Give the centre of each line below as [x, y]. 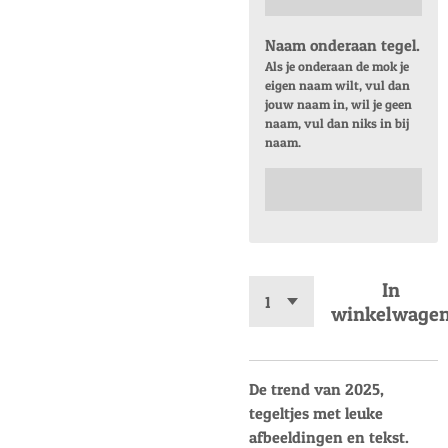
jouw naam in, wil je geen [339, 103]
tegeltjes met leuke [316, 413]
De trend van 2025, [316, 389]
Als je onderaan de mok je [337, 65]
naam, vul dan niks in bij [337, 122]
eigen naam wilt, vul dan [338, 84]
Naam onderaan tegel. [343, 44]
